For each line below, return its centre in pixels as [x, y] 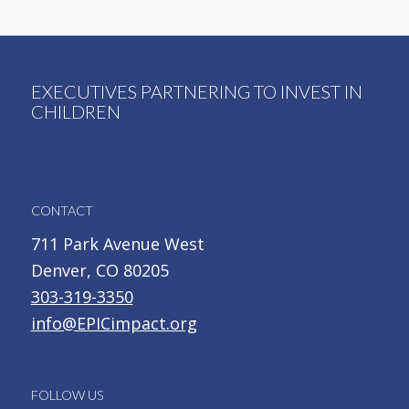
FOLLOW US [67, 394]
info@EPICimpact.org [114, 324]
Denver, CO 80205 [100, 271]
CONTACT [62, 211]
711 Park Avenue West [117, 244]
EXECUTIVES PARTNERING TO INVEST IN [196, 92]
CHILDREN [75, 112]
